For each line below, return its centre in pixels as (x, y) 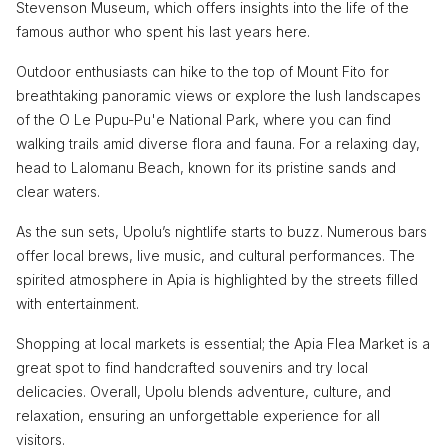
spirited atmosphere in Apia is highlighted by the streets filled (217, 279)
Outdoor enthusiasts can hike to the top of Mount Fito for (202, 71)
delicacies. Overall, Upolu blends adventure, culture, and (203, 391)
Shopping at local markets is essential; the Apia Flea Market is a (223, 343)
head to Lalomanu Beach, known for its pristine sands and (206, 167)
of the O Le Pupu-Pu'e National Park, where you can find (203, 119)
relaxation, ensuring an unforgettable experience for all (198, 415)
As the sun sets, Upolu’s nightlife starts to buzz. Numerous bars (221, 231)
